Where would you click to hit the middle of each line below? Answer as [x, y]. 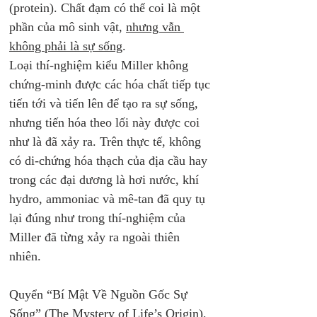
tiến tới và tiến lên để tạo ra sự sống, [105, 103]
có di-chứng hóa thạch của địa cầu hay [110, 161]
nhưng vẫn [155, 27]
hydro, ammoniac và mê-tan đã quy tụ [109, 199]
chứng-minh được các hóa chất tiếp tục [111, 84]
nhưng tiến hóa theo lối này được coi [106, 122]
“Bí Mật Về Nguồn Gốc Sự [119, 294]
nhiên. [27, 256]
